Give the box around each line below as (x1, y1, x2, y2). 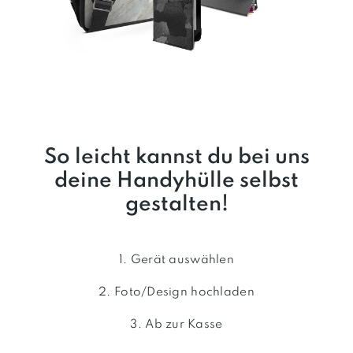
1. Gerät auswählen (119, 253, 234, 266)
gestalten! (124, 193, 229, 215)
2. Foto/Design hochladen (98, 285, 255, 299)
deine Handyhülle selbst (54, 169, 299, 191)
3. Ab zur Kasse (130, 318, 223, 331)
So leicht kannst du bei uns (43, 146, 310, 168)
